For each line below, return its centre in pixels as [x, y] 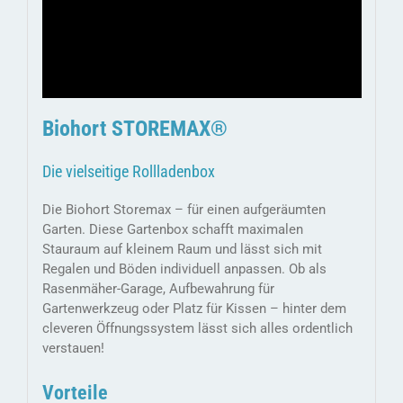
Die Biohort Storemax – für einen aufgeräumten [184, 210]
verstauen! [73, 349]
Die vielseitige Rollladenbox [128, 172]
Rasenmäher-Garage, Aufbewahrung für [158, 289]
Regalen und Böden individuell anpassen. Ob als [184, 269]
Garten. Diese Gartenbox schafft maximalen [172, 230]
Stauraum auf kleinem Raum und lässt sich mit [182, 250]
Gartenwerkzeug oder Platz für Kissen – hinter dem [194, 309]
